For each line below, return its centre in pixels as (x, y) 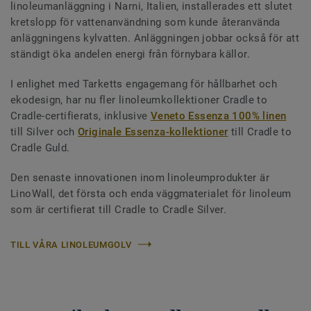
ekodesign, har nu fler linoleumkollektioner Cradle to (139, 100)
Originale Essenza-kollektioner (153, 132)
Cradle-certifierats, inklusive (81, 116)
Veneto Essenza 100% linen (218, 116)
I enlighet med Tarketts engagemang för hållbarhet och (144, 84)
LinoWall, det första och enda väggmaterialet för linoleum (151, 193)
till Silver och (44, 132)
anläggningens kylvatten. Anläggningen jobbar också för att (155, 38)
